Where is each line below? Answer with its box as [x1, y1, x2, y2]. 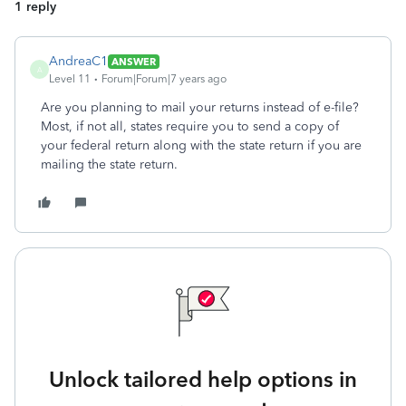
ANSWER [111, 54, 156, 68]
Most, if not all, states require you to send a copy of [41, 119, 339, 134]
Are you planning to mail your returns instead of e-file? [41, 100, 359, 115]
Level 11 [49, 72, 91, 85]
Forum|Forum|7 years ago [101, 72, 227, 85]
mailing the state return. [41, 157, 181, 172]
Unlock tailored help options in [49, 366, 357, 392]
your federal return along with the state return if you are [41, 138, 362, 153]
